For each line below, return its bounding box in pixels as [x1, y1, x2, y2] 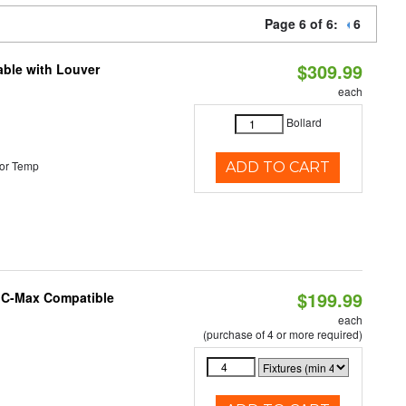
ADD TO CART [226, 159, 331, 176]
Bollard [285, 114, 322, 130]
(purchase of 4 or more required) [202, 326, 362, 342]
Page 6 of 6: [265, 14, 345, 33]
